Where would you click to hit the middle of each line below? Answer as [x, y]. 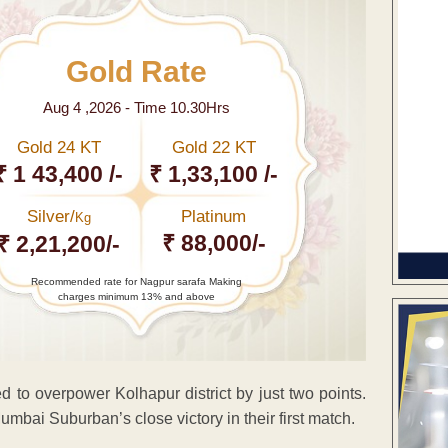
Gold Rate [136, 71]
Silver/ [50, 216]
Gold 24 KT [58, 147]
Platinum [214, 216]
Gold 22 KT [213, 147]
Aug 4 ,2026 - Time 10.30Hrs [136, 107]
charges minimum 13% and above [136, 296]
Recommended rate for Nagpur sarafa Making [136, 281]
